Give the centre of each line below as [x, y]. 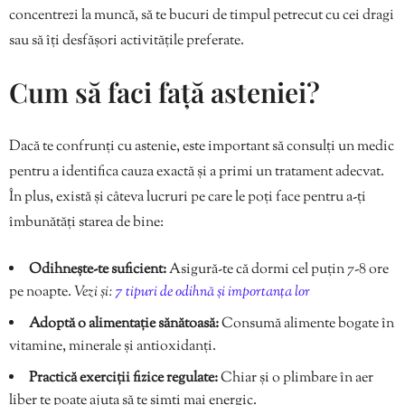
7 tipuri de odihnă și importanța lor [213, 292]
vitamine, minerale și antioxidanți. [113, 346]
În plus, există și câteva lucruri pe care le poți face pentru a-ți [188, 197]
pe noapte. [42, 292]
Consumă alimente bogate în [306, 324]
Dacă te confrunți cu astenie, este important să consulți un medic [202, 146]
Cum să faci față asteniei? [165, 92]
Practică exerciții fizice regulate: [123, 378]
